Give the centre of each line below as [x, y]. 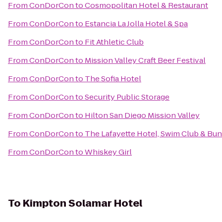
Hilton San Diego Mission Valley [142, 115]
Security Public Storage [127, 97]
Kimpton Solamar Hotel [83, 203]
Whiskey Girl [108, 152]
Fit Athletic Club [114, 42]
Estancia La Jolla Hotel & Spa [136, 24]
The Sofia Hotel [113, 79]
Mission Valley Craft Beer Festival [145, 60]
